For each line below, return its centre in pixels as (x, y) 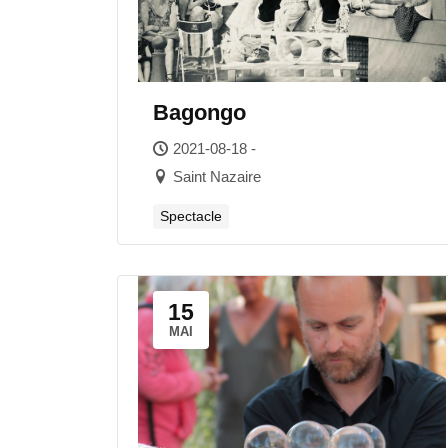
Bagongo (199, 112)
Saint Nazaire (217, 176)
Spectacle (191, 216)
